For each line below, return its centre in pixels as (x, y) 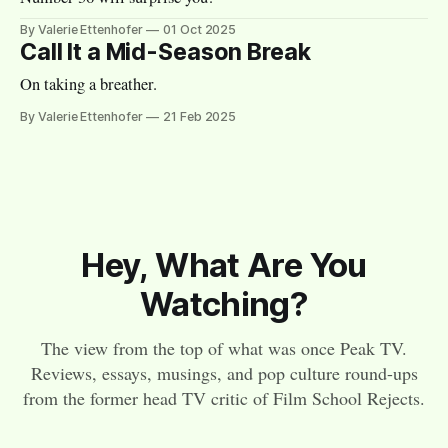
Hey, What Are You (224, 265)
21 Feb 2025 (199, 116)
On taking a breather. (89, 83)
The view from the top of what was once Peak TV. (224, 348)
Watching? (224, 304)
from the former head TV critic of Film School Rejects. (224, 398)
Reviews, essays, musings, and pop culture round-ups (224, 373)
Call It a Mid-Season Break (165, 51)
